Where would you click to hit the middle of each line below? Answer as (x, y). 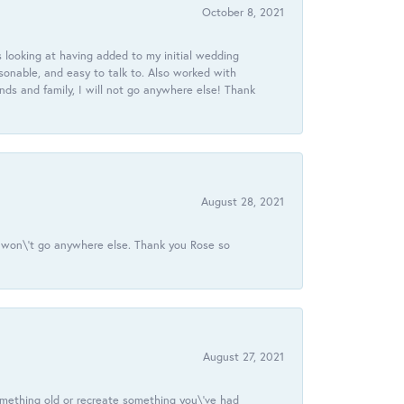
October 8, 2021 (243, 13)
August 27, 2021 (243, 357)
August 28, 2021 (243, 202)
